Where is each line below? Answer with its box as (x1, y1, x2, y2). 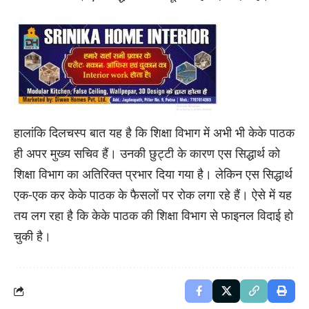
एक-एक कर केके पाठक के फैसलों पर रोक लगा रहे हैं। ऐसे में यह (14, 186, 292, 203)
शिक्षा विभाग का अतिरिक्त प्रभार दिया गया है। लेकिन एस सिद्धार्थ (14, 165, 292, 182)
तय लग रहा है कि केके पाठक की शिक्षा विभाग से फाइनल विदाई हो (14, 206, 293, 223)
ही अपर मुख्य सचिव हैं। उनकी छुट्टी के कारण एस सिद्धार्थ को (14, 144, 280, 161)
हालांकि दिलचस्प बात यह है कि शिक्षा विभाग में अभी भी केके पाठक (14, 123, 295, 141)
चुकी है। (14, 227, 51, 244)
